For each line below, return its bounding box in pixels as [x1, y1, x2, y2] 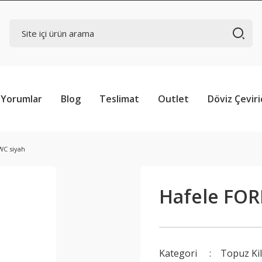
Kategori [159, 247, 197, 260]
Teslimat [99, 92, 139, 105]
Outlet [158, 92, 189, 105]
